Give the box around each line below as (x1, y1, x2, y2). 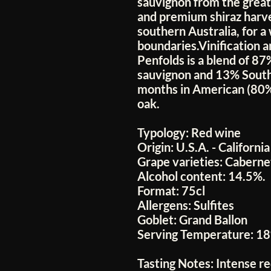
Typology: (137, 125, 191, 140)
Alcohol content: (137, 168, 228, 183)
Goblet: (137, 212, 177, 227)
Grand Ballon (177, 212, 247, 227)
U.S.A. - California (176, 139, 270, 154)
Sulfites (194, 197, 237, 212)
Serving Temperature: (137, 226, 253, 241)
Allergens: (137, 197, 194, 212)
